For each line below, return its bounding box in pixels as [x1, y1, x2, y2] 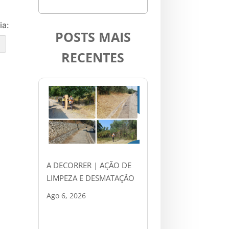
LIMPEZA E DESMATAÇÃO [46, 173, 136, 184]
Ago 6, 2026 [46, 191, 86, 201]
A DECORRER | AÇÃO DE [46, 160, 131, 171]
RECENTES [61, 48, 125, 66]
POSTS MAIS [55, 28, 131, 45]
